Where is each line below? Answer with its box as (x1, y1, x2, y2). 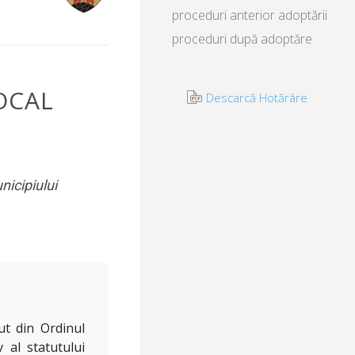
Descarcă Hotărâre (205, 90, 307, 106)
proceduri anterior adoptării (172, 6, 327, 25)
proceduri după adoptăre (172, 30, 312, 48)
